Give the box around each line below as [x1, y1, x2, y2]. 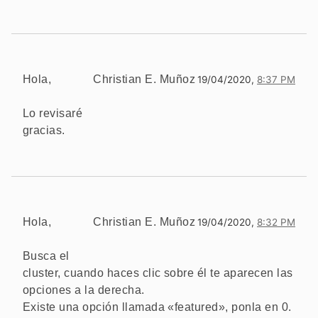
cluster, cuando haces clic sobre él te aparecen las [23, 266, 293, 279]
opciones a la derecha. [23, 283, 145, 296]
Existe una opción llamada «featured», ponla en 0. [23, 300, 292, 313]
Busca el [23, 249, 70, 262]
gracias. [23, 124, 65, 136]
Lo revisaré [23, 106, 83, 119]
